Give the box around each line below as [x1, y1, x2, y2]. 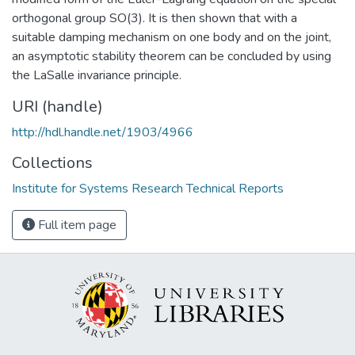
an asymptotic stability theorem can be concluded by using [12, 47, 331, 65]
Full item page [35, 216, 116, 234]
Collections [12, 151, 93, 174]
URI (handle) [12, 95, 103, 117]
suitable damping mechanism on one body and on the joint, [12, 28, 331, 46]
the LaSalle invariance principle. [12, 66, 181, 84]
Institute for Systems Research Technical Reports [12, 179, 284, 197]
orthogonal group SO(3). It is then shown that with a [12, 9, 297, 27]
